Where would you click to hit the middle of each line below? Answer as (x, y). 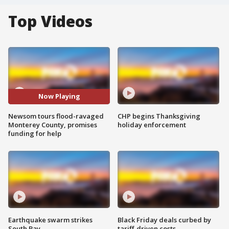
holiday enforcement (152, 124)
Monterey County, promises (53, 124)
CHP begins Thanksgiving (159, 116)
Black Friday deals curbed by (164, 220)
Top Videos (50, 21)
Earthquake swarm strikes (50, 220)
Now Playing (59, 96)
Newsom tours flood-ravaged (56, 116)
